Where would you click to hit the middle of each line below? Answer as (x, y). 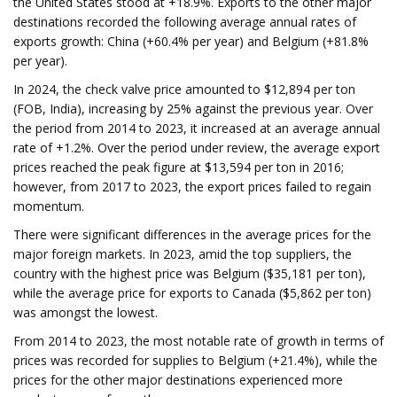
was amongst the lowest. (86, 312)
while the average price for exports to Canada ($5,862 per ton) (192, 293)
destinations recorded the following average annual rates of (185, 22)
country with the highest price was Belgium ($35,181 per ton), (190, 273)
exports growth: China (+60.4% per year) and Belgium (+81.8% (191, 41)
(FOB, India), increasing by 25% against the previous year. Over (193, 109)
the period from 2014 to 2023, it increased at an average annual (197, 128)
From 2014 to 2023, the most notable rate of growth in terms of (198, 341)
